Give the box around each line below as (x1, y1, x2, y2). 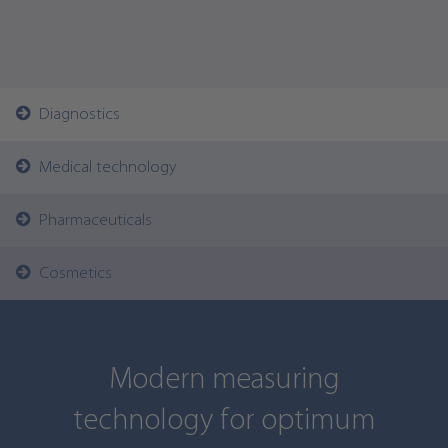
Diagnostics (31, 106, 120, 123)
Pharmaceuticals (31, 212, 152, 229)
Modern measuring (108, 365, 340, 396)
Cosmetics (31, 265, 112, 282)
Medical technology (31, 159, 176, 176)
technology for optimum (73, 406, 375, 437)
